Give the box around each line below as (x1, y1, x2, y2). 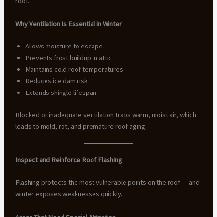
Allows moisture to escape (25, 42, 103, 51)
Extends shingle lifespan (25, 88, 96, 97)
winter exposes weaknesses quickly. (15, 189, 122, 199)
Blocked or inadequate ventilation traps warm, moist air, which (15, 110, 196, 119)
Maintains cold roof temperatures (25, 65, 123, 74)
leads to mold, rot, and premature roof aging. (15, 122, 147, 131)
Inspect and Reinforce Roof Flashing (15, 155, 122, 165)
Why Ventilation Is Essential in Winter (15, 19, 122, 29)
